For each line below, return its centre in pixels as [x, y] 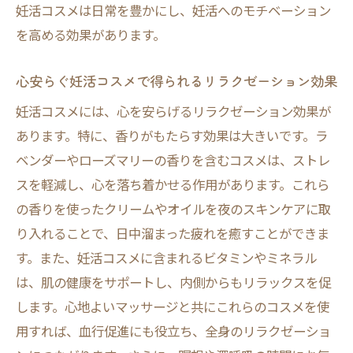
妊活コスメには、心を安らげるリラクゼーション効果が [173, 111]
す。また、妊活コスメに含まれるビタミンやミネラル [166, 258]
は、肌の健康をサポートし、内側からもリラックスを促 [173, 282]
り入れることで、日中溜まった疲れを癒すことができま [173, 233]
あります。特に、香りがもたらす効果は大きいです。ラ [172, 136]
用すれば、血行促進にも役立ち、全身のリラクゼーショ [173, 331]
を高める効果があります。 [91, 35]
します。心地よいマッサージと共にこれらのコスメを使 [173, 307]
